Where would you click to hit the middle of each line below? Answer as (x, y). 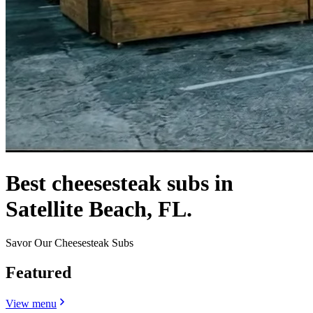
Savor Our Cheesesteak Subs (70, 243)
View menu (31, 304)
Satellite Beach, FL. (99, 209)
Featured (38, 273)
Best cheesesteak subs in (119, 183)
